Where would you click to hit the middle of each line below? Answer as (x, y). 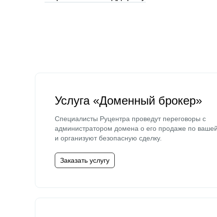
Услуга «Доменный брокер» (128, 101)
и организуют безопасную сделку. (108, 138)
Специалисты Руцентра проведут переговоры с (130, 119)
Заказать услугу (85, 160)
